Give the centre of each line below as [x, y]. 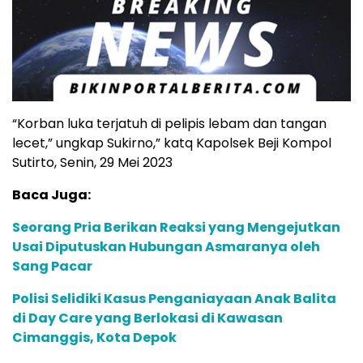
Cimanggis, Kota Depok [94, 338]
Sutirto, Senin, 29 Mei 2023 [92, 163]
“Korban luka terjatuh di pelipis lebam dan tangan [169, 124]
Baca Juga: [51, 195]
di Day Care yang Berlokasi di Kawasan [147, 318]
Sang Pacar [52, 267]
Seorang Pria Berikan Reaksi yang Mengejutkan [176, 228]
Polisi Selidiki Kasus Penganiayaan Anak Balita [174, 299]
